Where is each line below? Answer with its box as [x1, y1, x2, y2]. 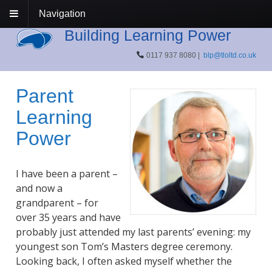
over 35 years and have [15, 211, 121, 225]
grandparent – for [15, 196, 98, 210]
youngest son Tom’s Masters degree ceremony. [15, 240, 233, 254]
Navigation [39, 8, 86, 19]
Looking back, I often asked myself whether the [15, 254, 232, 268]
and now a [15, 182, 63, 195]
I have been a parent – [15, 167, 118, 181]
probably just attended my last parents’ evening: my [15, 225, 251, 239]
